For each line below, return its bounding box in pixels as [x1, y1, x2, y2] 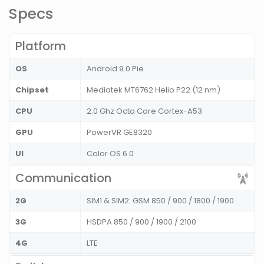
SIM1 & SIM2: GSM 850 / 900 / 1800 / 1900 [87, 195, 234, 207]
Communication [15, 170, 111, 187]
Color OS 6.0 [87, 148, 134, 160]
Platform [15, 38, 66, 55]
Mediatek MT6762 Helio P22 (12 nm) [87, 84, 220, 96]
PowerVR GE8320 [87, 127, 152, 138]
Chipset [15, 84, 49, 96]
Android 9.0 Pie [87, 63, 144, 75]
